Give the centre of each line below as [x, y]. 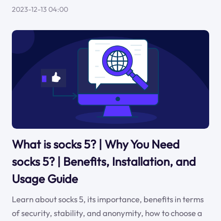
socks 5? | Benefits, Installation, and [104, 162]
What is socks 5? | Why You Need [95, 144]
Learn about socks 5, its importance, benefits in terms [108, 199]
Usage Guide [45, 179]
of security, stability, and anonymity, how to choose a [107, 213]
